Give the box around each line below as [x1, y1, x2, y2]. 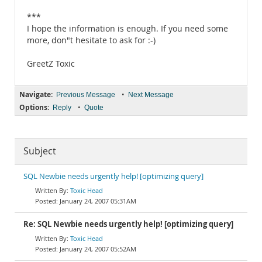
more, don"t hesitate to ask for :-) [27, 35, 156, 46]
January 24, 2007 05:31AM [60, 196, 136, 205]
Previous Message [56, 91, 115, 99]
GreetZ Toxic [27, 58, 75, 69]
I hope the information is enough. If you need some [27, 23, 228, 34]
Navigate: [19, 89, 53, 99]
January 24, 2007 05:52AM [60, 244, 136, 253]
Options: [19, 102, 49, 112]
